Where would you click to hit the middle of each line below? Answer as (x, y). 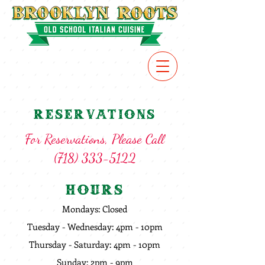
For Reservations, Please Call (95, 139)
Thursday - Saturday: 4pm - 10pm (95, 244)
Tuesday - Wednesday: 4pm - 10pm (95, 227)
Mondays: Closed (95, 209)
